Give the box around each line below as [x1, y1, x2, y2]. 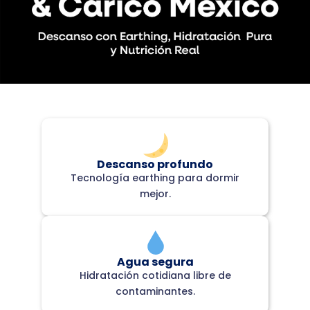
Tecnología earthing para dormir [71, 171, 239, 185]
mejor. [139, 187, 171, 201]
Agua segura [116, 254, 194, 271]
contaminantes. [115, 284, 195, 299]
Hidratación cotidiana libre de [79, 268, 231, 283]
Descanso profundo [97, 156, 213, 173]
